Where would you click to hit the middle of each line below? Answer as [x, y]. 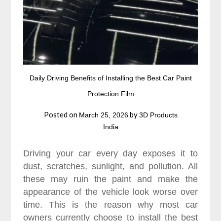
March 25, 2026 [103, 115]
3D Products [158, 115]
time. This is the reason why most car [110, 204]
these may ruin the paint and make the [110, 179]
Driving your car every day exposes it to [110, 153]
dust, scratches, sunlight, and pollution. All [110, 166]
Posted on [61, 114]
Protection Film [110, 93]
